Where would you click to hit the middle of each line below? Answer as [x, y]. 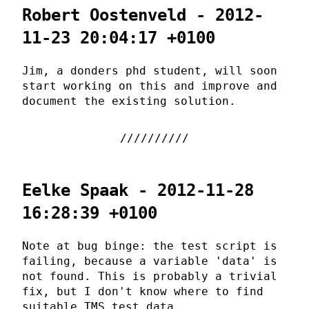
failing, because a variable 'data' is [150, 261]
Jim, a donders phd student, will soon [150, 71]
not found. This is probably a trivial [150, 276]
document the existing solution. [129, 101]
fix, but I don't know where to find [143, 291]
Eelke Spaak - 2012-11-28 [138, 191]
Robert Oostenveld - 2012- [143, 16]
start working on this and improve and [150, 86]
